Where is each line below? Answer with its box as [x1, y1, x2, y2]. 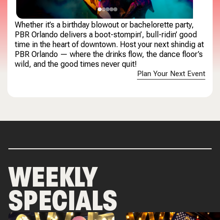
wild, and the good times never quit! [15, 59, 137, 69]
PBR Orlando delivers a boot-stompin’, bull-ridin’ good [15, 29, 197, 39]
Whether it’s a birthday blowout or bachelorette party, [15, 20, 194, 29]
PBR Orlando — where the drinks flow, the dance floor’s [15, 49, 203, 59]
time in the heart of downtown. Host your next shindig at [15, 39, 204, 49]
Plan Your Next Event [137, 69, 205, 78]
